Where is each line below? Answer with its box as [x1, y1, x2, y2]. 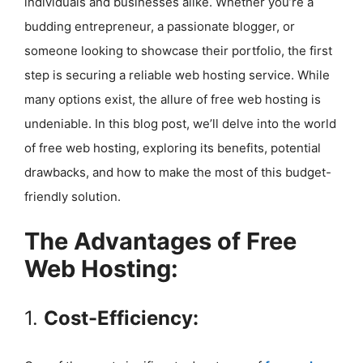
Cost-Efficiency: [44, 305, 199, 330]
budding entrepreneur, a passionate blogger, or [24, 19, 295, 34]
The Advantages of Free [24, 226, 297, 255]
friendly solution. [24, 189, 121, 204]
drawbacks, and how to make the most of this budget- [24, 164, 331, 180]
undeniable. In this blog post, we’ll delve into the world [24, 116, 336, 131]
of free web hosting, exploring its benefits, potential [24, 140, 321, 156]
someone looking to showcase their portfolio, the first [24, 43, 332, 58]
